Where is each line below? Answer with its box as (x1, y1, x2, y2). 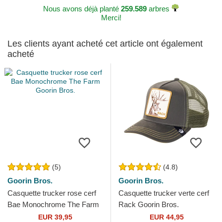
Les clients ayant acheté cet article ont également (7, 39, 203, 49)
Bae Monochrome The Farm (7, 200, 99, 209)
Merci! (101, 13, 121, 22)
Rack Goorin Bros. (118, 200, 179, 209)
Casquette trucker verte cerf (118, 189, 209, 198)
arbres (147, 4, 171, 13)
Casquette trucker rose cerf (7, 189, 96, 198)
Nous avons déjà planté (43, 4, 121, 13)
